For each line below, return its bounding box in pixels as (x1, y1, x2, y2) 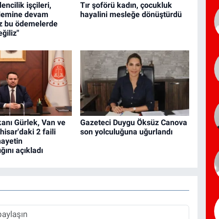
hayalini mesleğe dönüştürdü (80, 10, 182, 20)
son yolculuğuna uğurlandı (80, 127, 173, 137)
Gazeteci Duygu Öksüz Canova (80, 118, 187, 128)
